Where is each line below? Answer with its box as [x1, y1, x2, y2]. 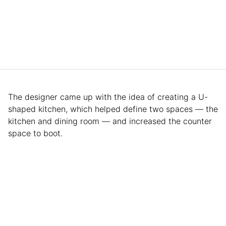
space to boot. [8, 128, 65, 139]
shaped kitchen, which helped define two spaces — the [8, 104, 218, 115]
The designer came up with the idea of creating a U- [8, 92, 208, 102]
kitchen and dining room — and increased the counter [8, 116, 212, 127]
